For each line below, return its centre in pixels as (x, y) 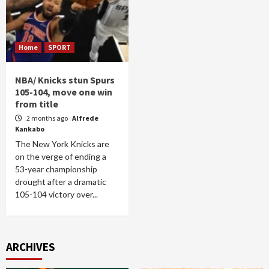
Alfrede (85, 118)
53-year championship (56, 169)
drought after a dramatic (61, 182)
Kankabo (30, 129)
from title (37, 104)
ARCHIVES (30, 247)
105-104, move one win (64, 92)
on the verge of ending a (61, 156)
